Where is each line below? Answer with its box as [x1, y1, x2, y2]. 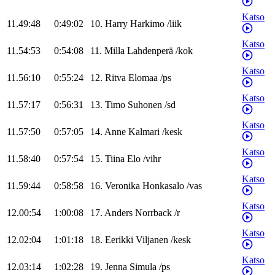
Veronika [105, 180, 140, 192]
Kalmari [128, 126, 160, 137]
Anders [104, 207, 133, 219]
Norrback [135, 207, 172, 219]
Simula [130, 261, 157, 273]
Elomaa [128, 72, 158, 83]
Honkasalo [142, 180, 184, 192]
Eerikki [105, 234, 133, 246]
